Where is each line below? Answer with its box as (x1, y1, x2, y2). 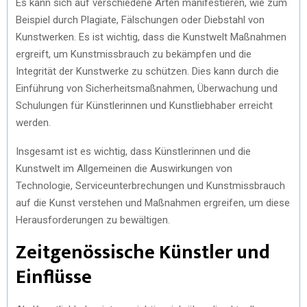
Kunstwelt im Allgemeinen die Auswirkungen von (16, 162, 232, 175)
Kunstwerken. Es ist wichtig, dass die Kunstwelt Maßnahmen (16, 31, 286, 43)
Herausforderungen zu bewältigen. (16, 214, 170, 226)
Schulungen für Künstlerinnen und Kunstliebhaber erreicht (16, 99, 273, 112)
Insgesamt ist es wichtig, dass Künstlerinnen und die (16, 145, 251, 158)
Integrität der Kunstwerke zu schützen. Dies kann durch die (16, 65, 279, 77)
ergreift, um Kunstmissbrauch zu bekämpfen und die (16, 48, 251, 60)
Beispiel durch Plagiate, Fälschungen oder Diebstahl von (16, 14, 265, 26)
